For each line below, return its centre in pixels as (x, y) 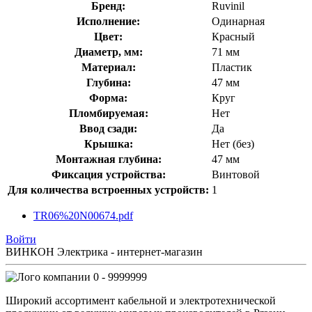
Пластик (232, 67)
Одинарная (238, 21)
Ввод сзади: (108, 128)
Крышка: (108, 143)
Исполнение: (108, 21)
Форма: (108, 97)
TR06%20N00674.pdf (83, 215)
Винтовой (236, 174)
